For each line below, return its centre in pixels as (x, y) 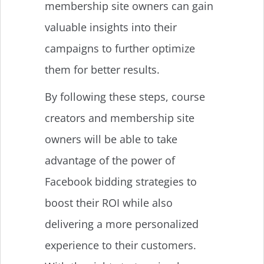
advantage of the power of (110, 160)
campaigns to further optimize (120, 48)
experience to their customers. (121, 245)
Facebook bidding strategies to (121, 181)
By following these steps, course (125, 96)
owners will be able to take (111, 139)
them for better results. (102, 69)
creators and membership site (120, 118)
